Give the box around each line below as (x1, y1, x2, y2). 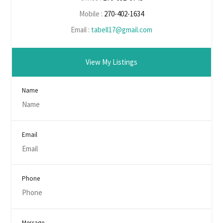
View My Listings (86, 57, 137, 67)
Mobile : (79, 9, 104, 19)
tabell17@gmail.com (91, 25, 152, 35)
